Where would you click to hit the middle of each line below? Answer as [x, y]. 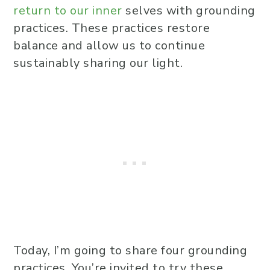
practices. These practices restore [111, 28]
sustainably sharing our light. [98, 63]
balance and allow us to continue [109, 46]
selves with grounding [189, 11]
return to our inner [68, 11]
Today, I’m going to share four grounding [130, 250]
